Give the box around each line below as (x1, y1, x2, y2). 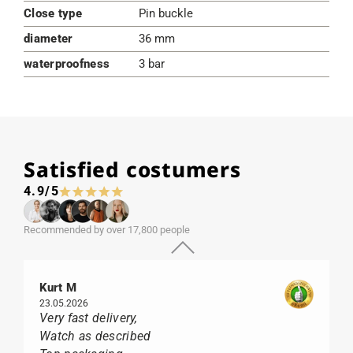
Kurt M (39, 281, 76, 295)
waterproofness (24, 57, 110, 71)
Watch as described (39, 329, 151, 344)
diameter (24, 32, 73, 46)
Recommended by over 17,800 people (24, 224, 190, 236)
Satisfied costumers (24, 155, 241, 184)
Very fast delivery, (39, 310, 138, 325)
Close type (24, 6, 82, 20)
